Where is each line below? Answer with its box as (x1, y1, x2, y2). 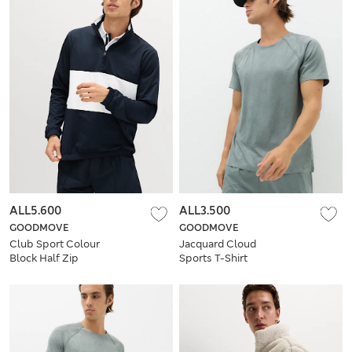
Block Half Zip (9, 251, 79, 265)
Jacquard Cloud (179, 236, 256, 251)
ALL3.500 (179, 203, 230, 218)
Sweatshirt (9, 265, 61, 279)
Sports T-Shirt (179, 251, 247, 265)
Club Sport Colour (9, 236, 100, 251)
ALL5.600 (9, 203, 61, 218)
